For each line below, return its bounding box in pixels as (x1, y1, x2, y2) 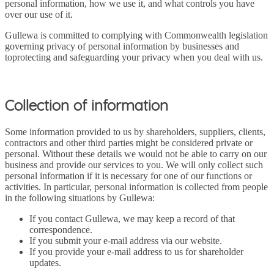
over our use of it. (5, 9, 75, 20)
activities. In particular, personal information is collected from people (5, 181, 268, 192)
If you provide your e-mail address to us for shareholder (29, 246, 243, 257)
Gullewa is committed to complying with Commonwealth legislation (5, 29, 268, 40)
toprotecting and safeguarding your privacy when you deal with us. (5, 51, 263, 62)
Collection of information (5, 95, 168, 114)
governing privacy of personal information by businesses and (5, 40, 239, 51)
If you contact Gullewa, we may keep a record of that (29, 213, 235, 224)
